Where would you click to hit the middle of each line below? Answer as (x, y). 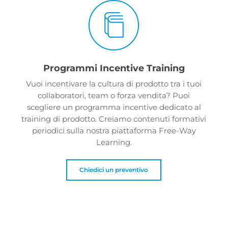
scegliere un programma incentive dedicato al (114, 107)
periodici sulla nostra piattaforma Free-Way (114, 130)
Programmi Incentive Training (114, 68)
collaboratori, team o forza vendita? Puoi (114, 95)
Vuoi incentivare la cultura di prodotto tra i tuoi (114, 83)
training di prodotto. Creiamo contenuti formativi (114, 119)
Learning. (114, 142)
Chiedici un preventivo (114, 170)
